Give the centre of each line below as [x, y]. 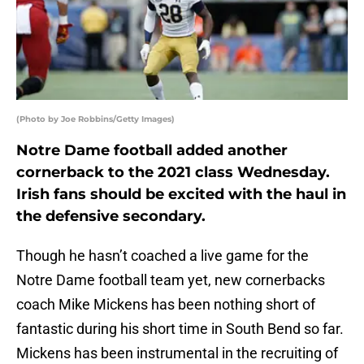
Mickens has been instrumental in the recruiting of [177, 353]
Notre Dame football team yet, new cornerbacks [171, 280]
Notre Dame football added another [152, 151]
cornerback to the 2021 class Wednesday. [173, 173]
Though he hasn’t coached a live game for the [162, 256]
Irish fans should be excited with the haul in [181, 195]
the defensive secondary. [111, 217]
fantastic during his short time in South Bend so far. [180, 329]
